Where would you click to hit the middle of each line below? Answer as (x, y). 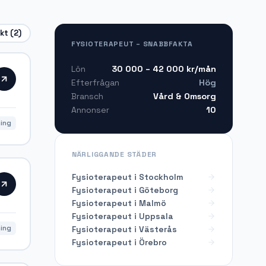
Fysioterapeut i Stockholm (128, 177)
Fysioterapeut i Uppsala (123, 216)
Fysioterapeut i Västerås (124, 229)
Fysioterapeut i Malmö (119, 203)
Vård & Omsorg (185, 96)
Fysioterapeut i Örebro (119, 242)
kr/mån (200, 69)
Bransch (87, 96)
